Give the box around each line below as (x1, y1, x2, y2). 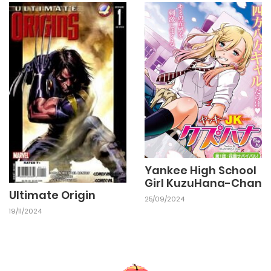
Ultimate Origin (9, 187, 96, 203)
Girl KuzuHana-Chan (145, 175, 262, 191)
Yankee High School (145, 162, 256, 178)
